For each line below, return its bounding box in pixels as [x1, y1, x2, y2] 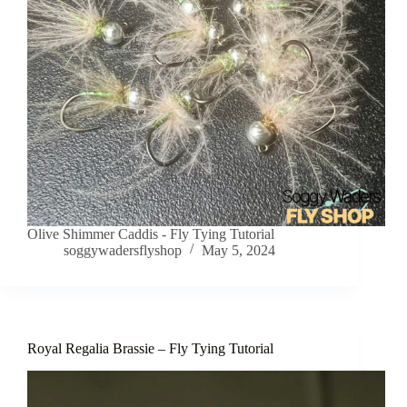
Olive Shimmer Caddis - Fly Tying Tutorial [27, 226, 274, 243]
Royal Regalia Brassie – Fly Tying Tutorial [27, 341, 273, 357]
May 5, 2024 [202, 243, 275, 259]
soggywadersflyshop [64, 243, 182, 259]
